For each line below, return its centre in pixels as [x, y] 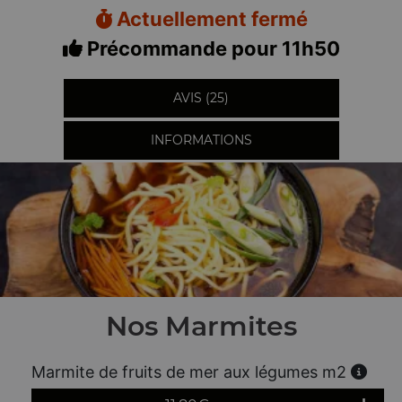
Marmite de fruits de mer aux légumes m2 [191, 372]
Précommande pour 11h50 [211, 48]
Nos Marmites [201, 326]
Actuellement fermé [210, 19]
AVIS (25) [201, 98]
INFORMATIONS [201, 140]
